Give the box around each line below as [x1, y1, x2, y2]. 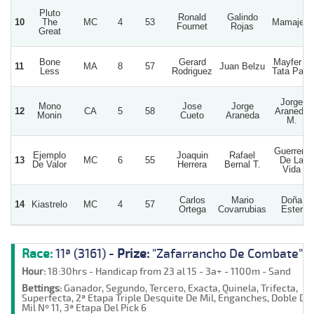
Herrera [177, 158, 207, 170]
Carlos [179, 194, 205, 205]
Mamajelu [272, 16, 311, 27]
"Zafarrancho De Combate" [149, 245, 303, 261]
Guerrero [274, 145, 309, 156]
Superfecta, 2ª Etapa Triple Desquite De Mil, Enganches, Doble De [22, 292, 311, 304]
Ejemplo [33, 149, 66, 161]
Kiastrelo [32, 198, 67, 210]
